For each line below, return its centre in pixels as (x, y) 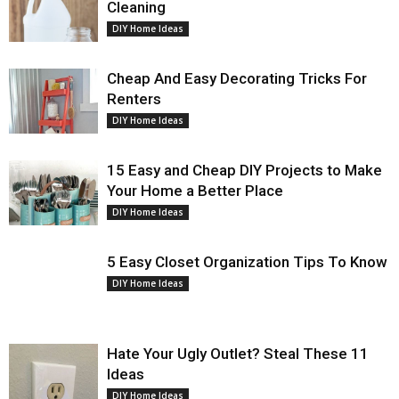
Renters (134, 99)
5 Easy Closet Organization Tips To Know (247, 262)
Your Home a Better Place (195, 191)
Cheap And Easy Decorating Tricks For (237, 78)
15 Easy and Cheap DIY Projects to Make (244, 170)
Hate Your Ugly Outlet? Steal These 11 (238, 354)
